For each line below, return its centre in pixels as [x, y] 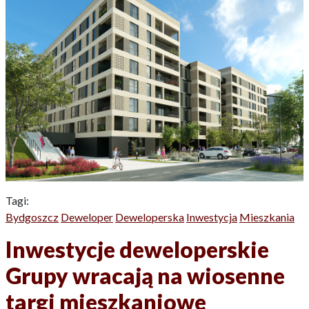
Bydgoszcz [32, 217]
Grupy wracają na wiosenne [145, 276]
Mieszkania [267, 217]
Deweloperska [150, 217]
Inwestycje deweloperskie [137, 250]
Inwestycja [212, 217]
